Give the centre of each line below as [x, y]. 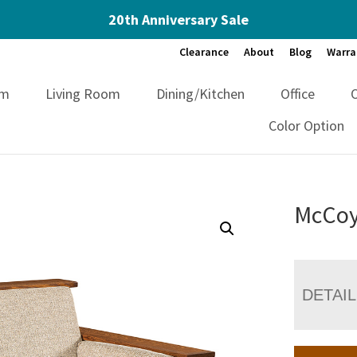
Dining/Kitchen [201, 93]
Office [298, 93]
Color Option [307, 125]
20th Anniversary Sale [178, 20]
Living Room [83, 93]
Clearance [204, 52]
